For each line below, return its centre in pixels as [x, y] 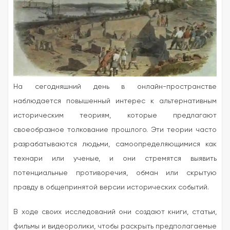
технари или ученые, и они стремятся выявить [115, 158]
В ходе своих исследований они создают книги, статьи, [115, 212]
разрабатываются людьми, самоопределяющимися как [115, 144]
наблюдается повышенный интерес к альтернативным [115, 101]
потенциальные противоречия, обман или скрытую [115, 173]
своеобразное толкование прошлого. [81, 130]
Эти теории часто [182, 130]
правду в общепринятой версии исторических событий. [112, 187]
